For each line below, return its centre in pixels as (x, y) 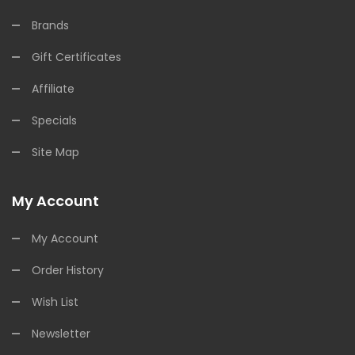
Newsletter (61, 334)
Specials (54, 120)
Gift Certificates (76, 57)
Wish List (55, 302)
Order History (68, 270)
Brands (50, 25)
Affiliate (53, 89)
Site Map (55, 152)
